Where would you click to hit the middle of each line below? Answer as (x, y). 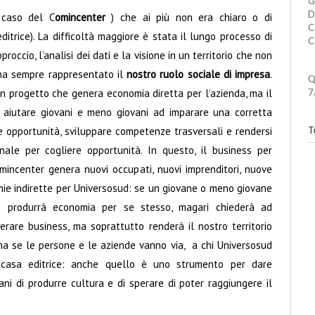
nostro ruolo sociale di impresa (198, 75)
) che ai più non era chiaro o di (189, 18)
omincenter (80, 18)
